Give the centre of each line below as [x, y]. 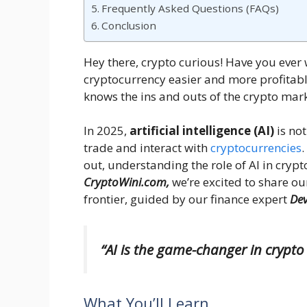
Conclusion [129, 25]
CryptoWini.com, [128, 182]
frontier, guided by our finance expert [187, 199]
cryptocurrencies [256, 148]
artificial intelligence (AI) [202, 131]
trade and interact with [147, 148]
